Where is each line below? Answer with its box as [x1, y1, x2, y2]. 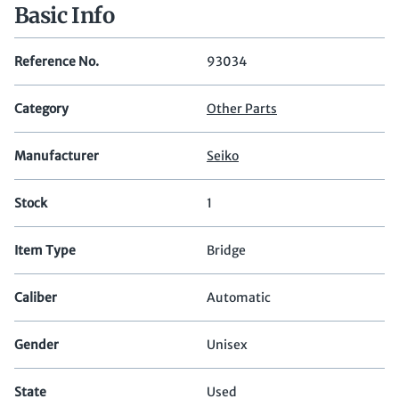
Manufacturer [14, 148, 99, 165]
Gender [14, 337, 59, 354]
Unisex [207, 337, 248, 354]
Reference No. [14, 53, 99, 70]
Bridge [207, 242, 246, 259]
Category [14, 101, 69, 118]
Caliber [14, 289, 57, 306]
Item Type [14, 242, 76, 259]
